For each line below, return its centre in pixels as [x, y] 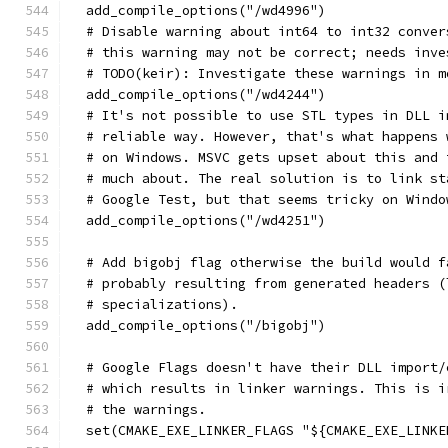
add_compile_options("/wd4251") [198, 220]
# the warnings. [138, 409]
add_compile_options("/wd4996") [198, 10]
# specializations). [154, 304]
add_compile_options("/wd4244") [198, 94]
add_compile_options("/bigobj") [198, 325]
